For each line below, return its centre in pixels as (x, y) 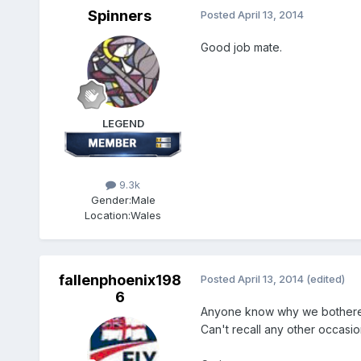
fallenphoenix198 (120, 280)
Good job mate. (241, 48)
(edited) (325, 278)
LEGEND (123, 124)
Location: (108, 215)
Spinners (120, 16)
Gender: (111, 199)
